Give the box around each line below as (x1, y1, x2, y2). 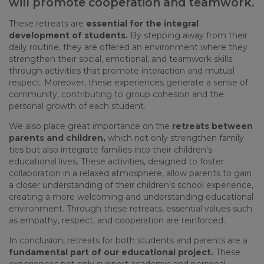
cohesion (153, 89, 190, 100)
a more (43, 192, 77, 203)
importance (93, 121, 140, 132)
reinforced (181, 215, 223, 226)
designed (148, 156, 186, 167)
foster (200, 156, 224, 167)
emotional (105, 54, 147, 65)
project (178, 247, 211, 258)
